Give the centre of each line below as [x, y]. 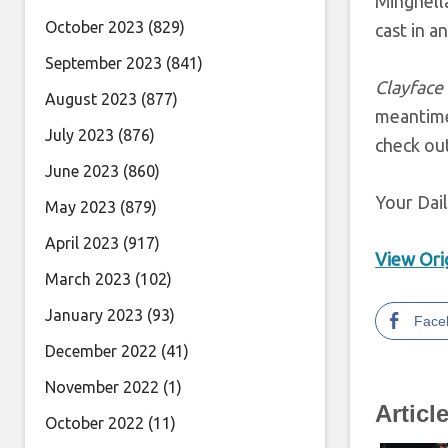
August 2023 [91, 99]
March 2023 [88, 279]
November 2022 [102, 387]
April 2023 [82, 243]
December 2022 [101, 351]
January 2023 [94, 315]
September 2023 [103, 63]
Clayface [409, 87]
